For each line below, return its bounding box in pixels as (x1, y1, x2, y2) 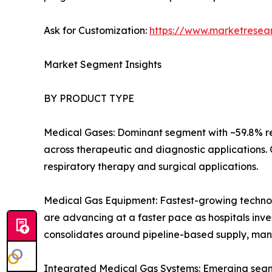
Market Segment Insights (44, 58, 161, 71)
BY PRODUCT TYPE (44, 92, 134, 105)
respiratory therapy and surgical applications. (44, 160, 258, 173)
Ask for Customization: (44, 24, 149, 37)
